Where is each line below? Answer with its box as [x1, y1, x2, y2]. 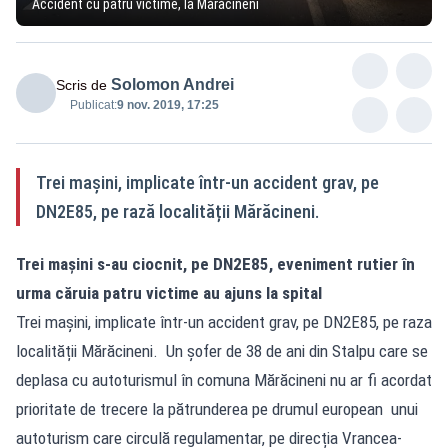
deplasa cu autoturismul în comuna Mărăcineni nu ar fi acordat [16, 369, 432, 390]
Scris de [56, 76, 107, 93]
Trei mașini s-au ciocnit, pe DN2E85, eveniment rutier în [16, 253, 415, 274]
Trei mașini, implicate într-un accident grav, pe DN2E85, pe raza [16, 311, 432, 332]
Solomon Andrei [111, 75, 234, 93]
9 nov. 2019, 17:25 [117, 97, 219, 112]
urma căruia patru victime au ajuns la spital [16, 282, 322, 303]
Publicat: [70, 97, 117, 112]
